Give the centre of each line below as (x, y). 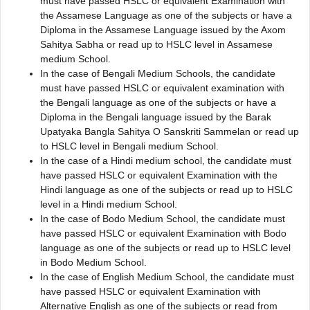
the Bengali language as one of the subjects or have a (158, 102)
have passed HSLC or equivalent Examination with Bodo (163, 233)
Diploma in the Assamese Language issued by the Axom (163, 29)
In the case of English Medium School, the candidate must (167, 276)
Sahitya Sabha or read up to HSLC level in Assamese (156, 44)
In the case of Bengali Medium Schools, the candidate (158, 73)
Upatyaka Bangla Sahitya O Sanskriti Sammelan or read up (170, 131)
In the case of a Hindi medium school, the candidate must (166, 160)
